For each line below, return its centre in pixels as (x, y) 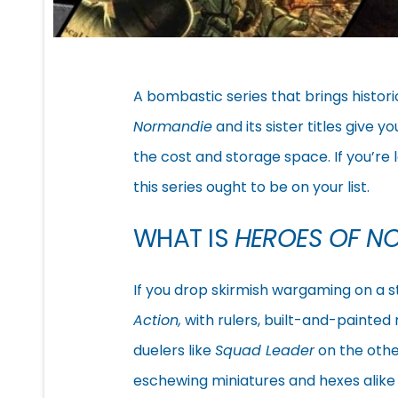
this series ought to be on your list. (251, 187)
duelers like (174, 350)
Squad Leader (265, 350)
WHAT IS (184, 238)
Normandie (173, 126)
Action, (157, 320)
